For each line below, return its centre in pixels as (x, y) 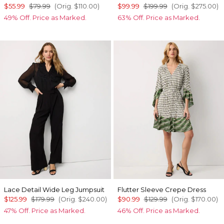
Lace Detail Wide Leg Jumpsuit (54, 189)
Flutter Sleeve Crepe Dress (161, 189)
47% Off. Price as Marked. (45, 210)
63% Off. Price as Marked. (158, 18)
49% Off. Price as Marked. (45, 18)
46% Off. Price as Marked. (158, 210)
